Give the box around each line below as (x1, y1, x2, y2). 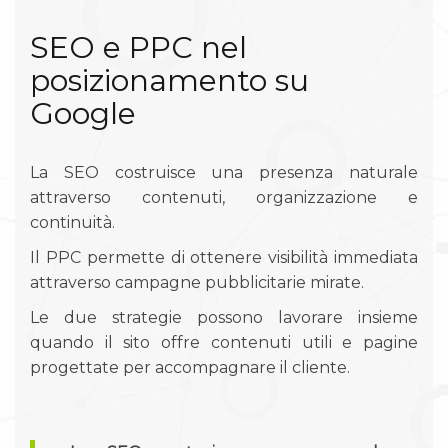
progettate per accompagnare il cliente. (30, 357, 350, 377)
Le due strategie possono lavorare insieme (30, 307, 418, 327)
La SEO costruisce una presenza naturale (30, 162, 418, 182)
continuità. (30, 212, 115, 232)
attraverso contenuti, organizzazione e (30, 187, 418, 207)
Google (30, 94, 136, 132)
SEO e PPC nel (30, 28, 247, 66)
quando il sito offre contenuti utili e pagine (30, 332, 418, 352)
